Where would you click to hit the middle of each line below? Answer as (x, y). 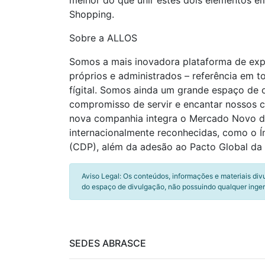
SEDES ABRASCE (108, 243)
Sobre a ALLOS (103, 38)
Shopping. (92, 14)
